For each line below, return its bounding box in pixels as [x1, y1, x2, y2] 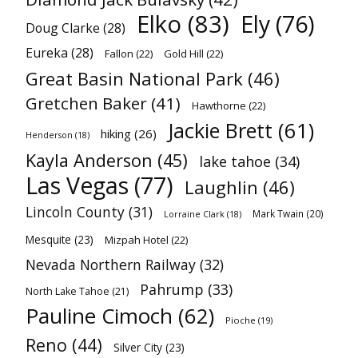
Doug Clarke [26, 19, 100, 37]
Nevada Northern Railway [26, 255, 196, 274]
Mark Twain [253, 207, 304, 220]
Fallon [105, 46, 133, 61]
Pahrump [140, 280, 204, 299]
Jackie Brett [168, 117, 272, 144]
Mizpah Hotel [105, 233, 169, 247]
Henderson [26, 129, 73, 141]
